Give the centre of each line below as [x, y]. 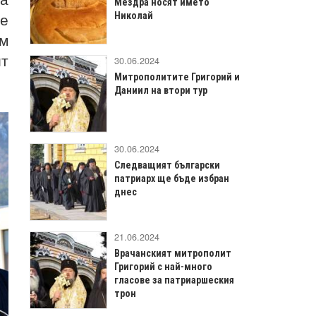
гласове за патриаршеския [174, 280]
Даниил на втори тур [161, 90]
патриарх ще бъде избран [172, 178]
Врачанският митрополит [173, 253]
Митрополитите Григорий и [177, 77]
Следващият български [167, 165]
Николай [134, 15]
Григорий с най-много [163, 266]
